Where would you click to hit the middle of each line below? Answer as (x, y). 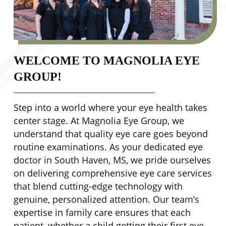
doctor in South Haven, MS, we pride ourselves (112, 160)
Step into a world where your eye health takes (110, 108)
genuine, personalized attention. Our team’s (106, 200)
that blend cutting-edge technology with (98, 186)
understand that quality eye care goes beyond (110, 134)
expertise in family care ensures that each (102, 213)
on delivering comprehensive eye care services (112, 173)
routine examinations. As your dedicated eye (108, 147)
